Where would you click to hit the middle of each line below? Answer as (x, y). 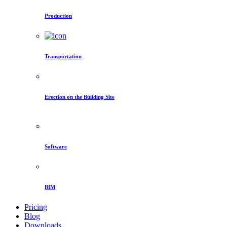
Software (56, 146)
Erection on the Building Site (80, 97)
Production (58, 15)
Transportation (63, 56)
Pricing (36, 207)
